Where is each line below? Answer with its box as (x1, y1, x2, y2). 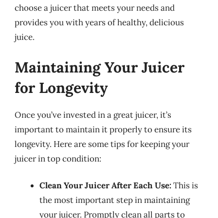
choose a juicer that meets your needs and (15, 2, 175, 13)
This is (171, 180, 198, 191)
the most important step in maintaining (39, 195, 190, 205)
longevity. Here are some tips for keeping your (15, 138, 189, 149)
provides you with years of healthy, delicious (15, 17, 184, 28)
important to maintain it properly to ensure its (15, 124, 192, 135)
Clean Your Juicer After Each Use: (39, 180, 171, 191)
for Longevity (15, 78, 108, 97)
